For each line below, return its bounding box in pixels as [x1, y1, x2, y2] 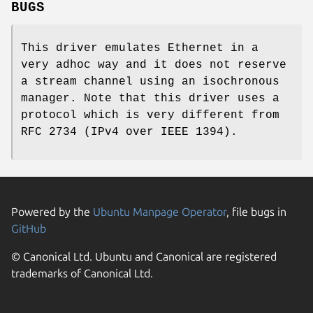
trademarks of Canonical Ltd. [11, 266, 153, 279]
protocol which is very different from [21, 108, 279, 122]
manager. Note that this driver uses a [21, 92, 279, 105]
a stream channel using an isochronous [21, 75, 279, 88]
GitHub [11, 221, 46, 235]
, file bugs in [226, 205, 286, 218]
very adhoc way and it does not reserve [21, 58, 286, 71]
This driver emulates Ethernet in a [21, 41, 259, 54]
